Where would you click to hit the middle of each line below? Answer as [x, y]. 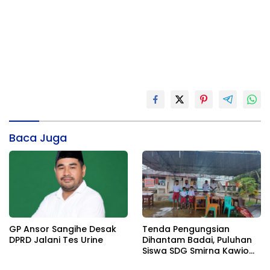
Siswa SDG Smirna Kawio [196, 251]
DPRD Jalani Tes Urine [56, 240]
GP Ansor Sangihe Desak [63, 229]
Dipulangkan [170, 262]
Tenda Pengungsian [186, 229]
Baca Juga [38, 138]
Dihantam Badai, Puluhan [197, 240]
